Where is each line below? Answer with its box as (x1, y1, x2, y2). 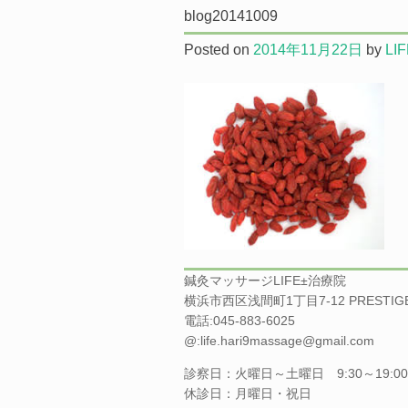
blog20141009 (184, 8, 278, 24)
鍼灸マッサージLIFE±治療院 (184, 273, 346, 288)
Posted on (184, 42, 253, 57)
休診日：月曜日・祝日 (184, 386, 311, 401)
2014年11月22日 (253, 42, 362, 57)
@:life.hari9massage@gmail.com (184, 333, 374, 348)
